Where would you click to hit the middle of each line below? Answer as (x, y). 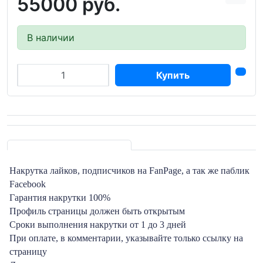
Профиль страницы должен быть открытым (97, 211)
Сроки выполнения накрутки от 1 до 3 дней (98, 224)
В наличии (51, 37)
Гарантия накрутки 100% (60, 197)
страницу (28, 251)
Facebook (29, 184)
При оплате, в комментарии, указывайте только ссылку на (126, 238)
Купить (173, 75)
